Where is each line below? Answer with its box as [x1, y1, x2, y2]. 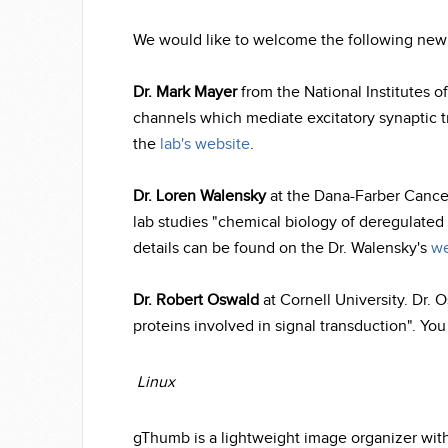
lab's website [160, 135, 250, 154]
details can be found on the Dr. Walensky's [133, 239, 427, 258]
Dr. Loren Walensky [133, 187, 266, 206]
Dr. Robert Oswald [133, 291, 263, 310]
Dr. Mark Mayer [133, 83, 237, 102]
